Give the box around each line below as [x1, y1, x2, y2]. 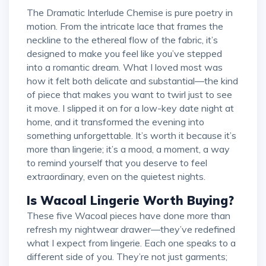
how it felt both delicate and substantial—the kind [27, 74, 238, 87]
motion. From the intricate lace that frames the [27, 20, 223, 32]
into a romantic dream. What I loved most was [27, 61, 223, 73]
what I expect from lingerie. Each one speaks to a [27, 236, 236, 249]
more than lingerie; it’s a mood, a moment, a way [27, 142, 230, 155]
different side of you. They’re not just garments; [27, 250, 227, 262]
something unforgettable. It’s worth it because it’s [27, 129, 236, 141]
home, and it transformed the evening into [27, 115, 204, 128]
